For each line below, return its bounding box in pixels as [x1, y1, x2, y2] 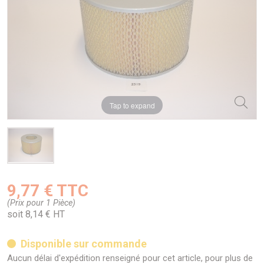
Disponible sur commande [20, 237, 147, 250]
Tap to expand [109, 100, 155, 110]
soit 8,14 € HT [7, 208, 65, 220]
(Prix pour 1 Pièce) [7, 197, 75, 208]
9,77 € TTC [7, 180, 88, 200]
